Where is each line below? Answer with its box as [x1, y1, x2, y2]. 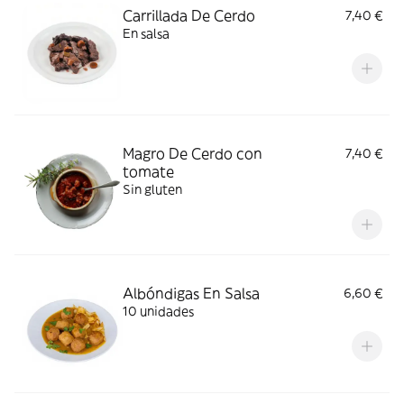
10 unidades [123, 303, 194, 319]
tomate [123, 162, 174, 180]
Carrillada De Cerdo [123, 6, 255, 24]
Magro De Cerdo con [123, 144, 262, 162]
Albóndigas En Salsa [123, 284, 260, 302]
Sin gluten [123, 181, 182, 197]
